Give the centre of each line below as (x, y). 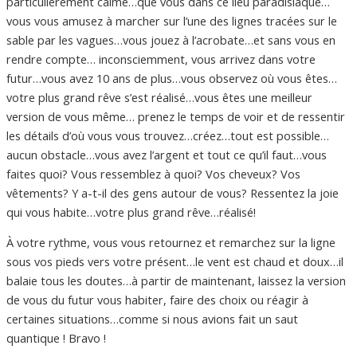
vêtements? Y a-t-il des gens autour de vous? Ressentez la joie (173, 192)
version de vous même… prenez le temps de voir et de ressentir (176, 116)
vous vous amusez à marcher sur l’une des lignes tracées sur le (172, 20)
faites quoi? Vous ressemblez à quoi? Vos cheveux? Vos (153, 173)
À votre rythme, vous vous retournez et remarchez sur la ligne (171, 243)
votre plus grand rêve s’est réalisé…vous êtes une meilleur (159, 97)
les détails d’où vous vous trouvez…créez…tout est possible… (168, 135)
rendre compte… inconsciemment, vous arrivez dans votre (161, 59)
